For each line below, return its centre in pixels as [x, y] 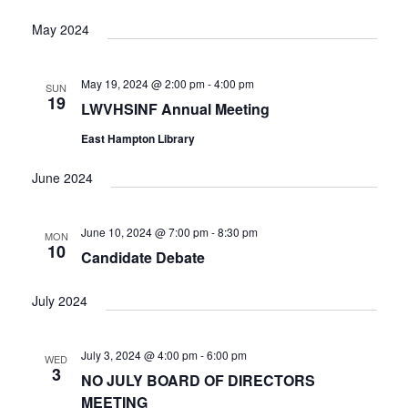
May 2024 [60, 29]
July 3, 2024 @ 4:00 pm [139, 354]
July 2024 [59, 300]
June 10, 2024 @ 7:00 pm [144, 231]
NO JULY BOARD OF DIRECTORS [198, 380]
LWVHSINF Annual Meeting [175, 108]
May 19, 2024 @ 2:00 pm [143, 83]
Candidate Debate [143, 257]
